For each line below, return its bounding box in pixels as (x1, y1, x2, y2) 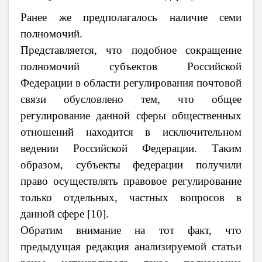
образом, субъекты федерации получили (20, 158, 242, 171)
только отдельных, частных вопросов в (20, 191, 242, 204)
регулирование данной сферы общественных (20, 109, 242, 122)
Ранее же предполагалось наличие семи (20, 11, 242, 23)
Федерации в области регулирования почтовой (20, 76, 242, 89)
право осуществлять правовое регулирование (20, 174, 242, 187)
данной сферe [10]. (20, 207, 109, 220)
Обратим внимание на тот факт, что (20, 223, 242, 236)
